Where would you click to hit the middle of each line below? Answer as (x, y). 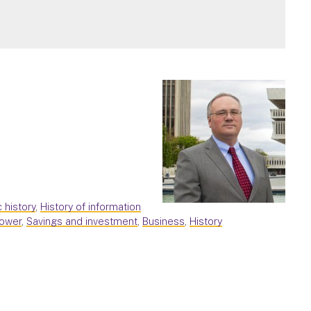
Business (164, 221)
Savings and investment (82, 221)
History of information (91, 206)
